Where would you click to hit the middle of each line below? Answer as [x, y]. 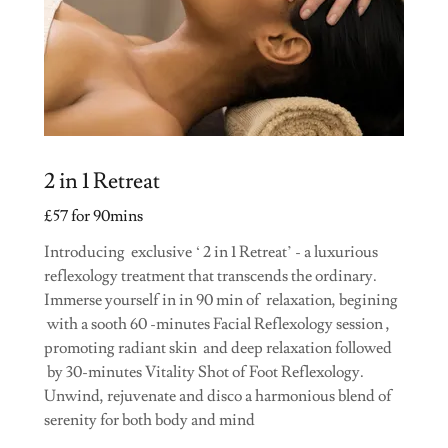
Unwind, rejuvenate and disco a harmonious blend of [218, 395]
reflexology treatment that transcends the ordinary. [210, 275]
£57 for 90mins [93, 215]
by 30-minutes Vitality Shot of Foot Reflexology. [204, 371]
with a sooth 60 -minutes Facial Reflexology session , [217, 323]
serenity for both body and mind [151, 419]
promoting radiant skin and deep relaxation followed [218, 347]
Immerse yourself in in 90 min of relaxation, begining [221, 299]
